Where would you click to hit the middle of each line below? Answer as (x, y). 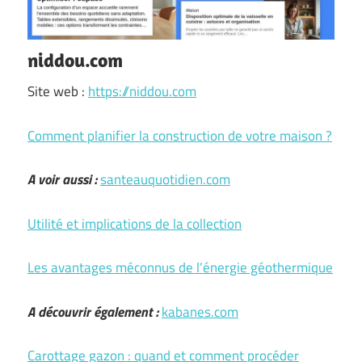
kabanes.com (200, 311)
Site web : (58, 91)
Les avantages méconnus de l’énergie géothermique (180, 267)
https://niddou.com (142, 91)
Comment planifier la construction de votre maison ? (180, 135)
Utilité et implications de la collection (135, 223)
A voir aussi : (62, 179)
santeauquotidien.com (165, 179)
